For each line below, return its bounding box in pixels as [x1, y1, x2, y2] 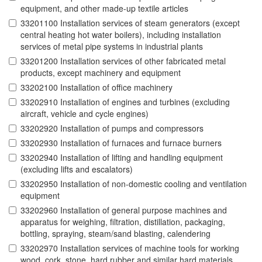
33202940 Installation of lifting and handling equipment [20, 151, 223, 164]
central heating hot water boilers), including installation [20, 29, 221, 41]
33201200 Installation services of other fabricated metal [20, 55, 226, 67]
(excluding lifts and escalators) [20, 163, 133, 175]
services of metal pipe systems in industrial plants [20, 40, 203, 53]
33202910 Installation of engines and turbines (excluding [20, 96, 230, 108]
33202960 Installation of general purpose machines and [20, 204, 227, 216]
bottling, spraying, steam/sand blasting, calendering [20, 227, 211, 240]
